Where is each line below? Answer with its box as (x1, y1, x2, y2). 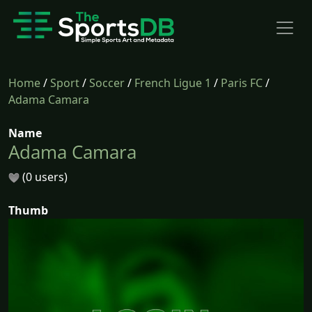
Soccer (89, 75, 125, 91)
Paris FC (221, 75, 263, 91)
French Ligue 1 (134, 75, 211, 91)
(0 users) (19, 169, 68, 185)
